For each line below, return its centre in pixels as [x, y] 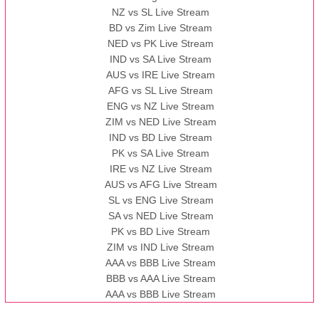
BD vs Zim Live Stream [161, 28]
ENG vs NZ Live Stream [161, 106]
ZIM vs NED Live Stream [161, 122]
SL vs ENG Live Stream [161, 200]
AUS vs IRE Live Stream [161, 75]
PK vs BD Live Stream [161, 232]
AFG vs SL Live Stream [161, 91]
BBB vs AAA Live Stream [161, 279]
